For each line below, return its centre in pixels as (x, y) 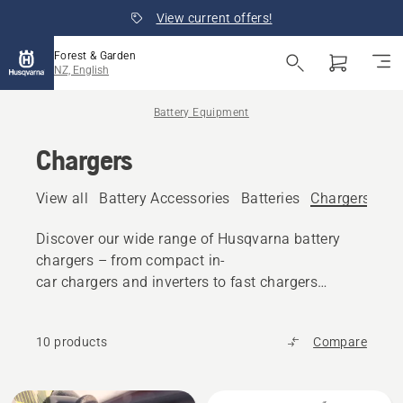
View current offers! (214, 18)
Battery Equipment (201, 112)
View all (63, 198)
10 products (72, 342)
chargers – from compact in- (131, 260)
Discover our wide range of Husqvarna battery (188, 239)
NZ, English (81, 70)
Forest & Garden (95, 56)
